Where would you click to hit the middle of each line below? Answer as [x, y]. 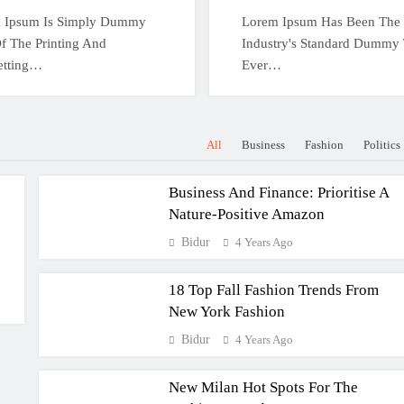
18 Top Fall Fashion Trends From [273, 290]
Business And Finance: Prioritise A [279, 193]
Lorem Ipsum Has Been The [321, 22]
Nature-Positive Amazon [246, 214]
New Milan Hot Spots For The [263, 387]
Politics [382, 144]
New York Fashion [226, 312]
